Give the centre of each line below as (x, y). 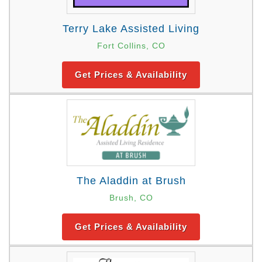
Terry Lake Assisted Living (131, 29)
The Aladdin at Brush (131, 180)
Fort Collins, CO (131, 46)
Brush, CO (131, 197)
